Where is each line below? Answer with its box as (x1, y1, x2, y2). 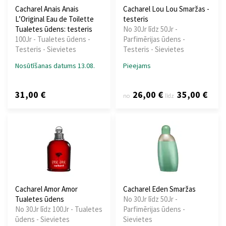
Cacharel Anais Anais (15, 4, 79, 14)
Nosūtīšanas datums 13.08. (15, 61, 95, 71)
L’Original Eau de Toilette (15, 14, 94, 24)
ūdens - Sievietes (15, 214, 70, 224)
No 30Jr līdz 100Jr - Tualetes (15, 204, 102, 214)
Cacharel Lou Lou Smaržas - (123, 4, 209, 14)
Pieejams (123, 61, 151, 71)
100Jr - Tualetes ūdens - (15, 34, 90, 44)
